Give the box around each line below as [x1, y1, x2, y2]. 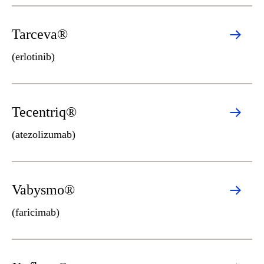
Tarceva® [12, 27, 68, 42]
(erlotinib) [12, 51, 55, 62]
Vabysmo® [12, 182, 75, 197]
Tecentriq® [12, 104, 77, 120]
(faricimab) [12, 206, 60, 218]
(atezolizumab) [12, 128, 75, 140]
